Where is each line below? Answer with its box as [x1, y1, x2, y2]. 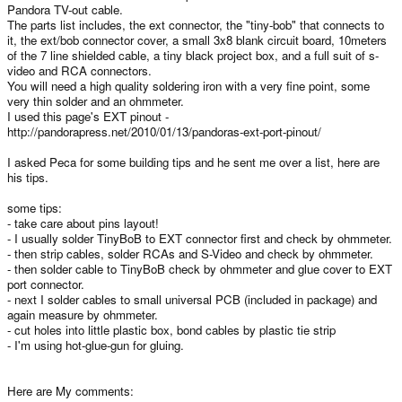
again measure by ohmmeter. [7, 305, 158, 323]
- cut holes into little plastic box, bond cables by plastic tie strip [7, 320, 336, 338]
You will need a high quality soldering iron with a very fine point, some [7, 76, 370, 94]
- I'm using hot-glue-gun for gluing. [7, 336, 184, 354]
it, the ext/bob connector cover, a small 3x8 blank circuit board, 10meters [7, 31, 387, 48]
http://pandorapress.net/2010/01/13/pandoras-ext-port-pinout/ [7, 122, 321, 140]
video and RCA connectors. [7, 61, 152, 79]
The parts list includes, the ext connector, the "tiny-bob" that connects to [7, 15, 384, 33]
